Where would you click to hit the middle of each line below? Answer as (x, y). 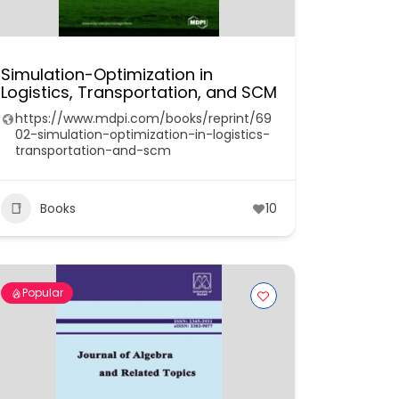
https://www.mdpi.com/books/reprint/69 (143, 118)
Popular (42, 293)
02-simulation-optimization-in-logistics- (142, 134)
